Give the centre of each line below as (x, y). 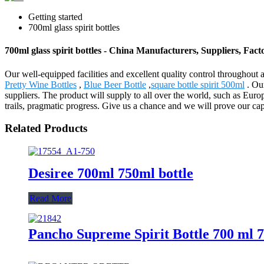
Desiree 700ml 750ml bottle (111, 173)
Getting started (55, 17)
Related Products (46, 128)
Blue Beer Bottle (115, 84)
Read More (50, 198)
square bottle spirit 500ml (198, 84)
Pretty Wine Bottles (41, 84)
